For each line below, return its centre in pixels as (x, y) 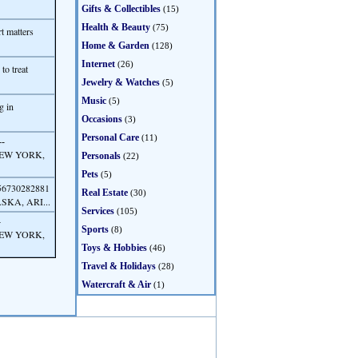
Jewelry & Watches (121, 82)
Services (98, 211)
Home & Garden (115, 46)
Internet (98, 64)
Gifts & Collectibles (121, 9)
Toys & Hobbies (114, 248)
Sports (95, 229)
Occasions (102, 119)
